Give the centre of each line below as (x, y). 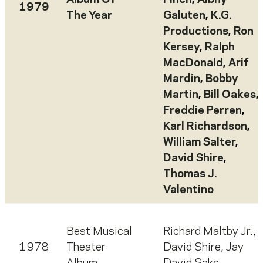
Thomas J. (190, 175)
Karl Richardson (205, 127)
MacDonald (193, 64)
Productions (196, 32)
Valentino (188, 190)
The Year (89, 16)
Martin (181, 95)
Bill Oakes (230, 95)
